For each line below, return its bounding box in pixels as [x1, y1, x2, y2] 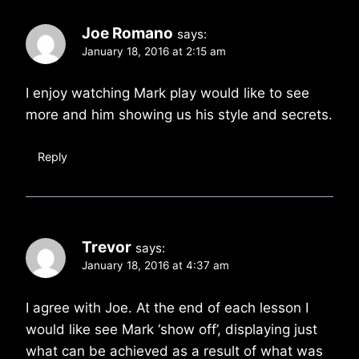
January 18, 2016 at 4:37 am [82, 259, 229, 272]
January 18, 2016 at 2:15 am [82, 44, 226, 58]
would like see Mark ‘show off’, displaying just [26, 321, 317, 338]
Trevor [82, 238, 131, 257]
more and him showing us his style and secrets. [26, 107, 333, 123]
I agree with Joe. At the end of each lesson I [26, 300, 309, 317]
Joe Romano [82, 23, 173, 42]
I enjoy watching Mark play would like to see [26, 85, 309, 102]
